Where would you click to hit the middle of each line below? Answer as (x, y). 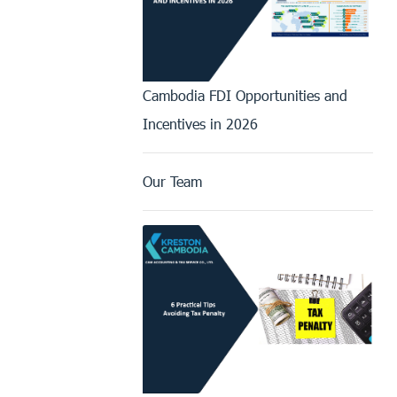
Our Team (172, 182)
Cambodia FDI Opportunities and (245, 96)
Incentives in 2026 (200, 124)
